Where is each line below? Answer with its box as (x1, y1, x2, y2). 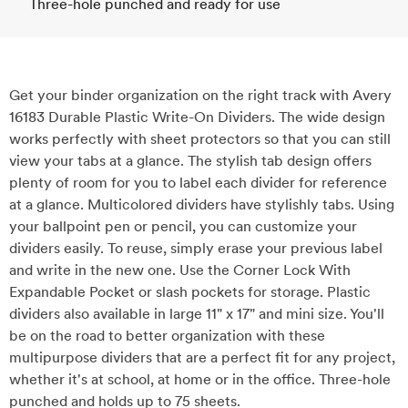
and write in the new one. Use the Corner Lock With (9, 261, 351, 279)
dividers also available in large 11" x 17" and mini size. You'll (9, 305, 384, 322)
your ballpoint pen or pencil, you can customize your (9, 218, 357, 235)
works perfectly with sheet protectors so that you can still (9, 130, 391, 148)
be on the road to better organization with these (9, 327, 325, 344)
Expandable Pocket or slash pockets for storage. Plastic (9, 283, 371, 301)
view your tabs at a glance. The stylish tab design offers (9, 152, 372, 169)
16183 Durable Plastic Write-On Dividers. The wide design (9, 108, 385, 126)
